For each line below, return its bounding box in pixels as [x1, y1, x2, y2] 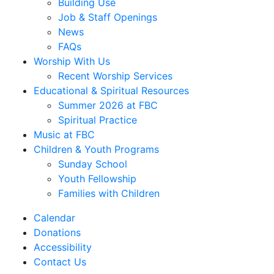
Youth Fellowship [58, 172, 136, 185]
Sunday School [58, 158, 127, 170]
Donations [34, 226, 81, 239]
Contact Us [34, 256, 86, 268]
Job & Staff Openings [58, 11, 157, 23]
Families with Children [58, 187, 160, 199]
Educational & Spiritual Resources [34, 84, 189, 97]
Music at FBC [34, 128, 95, 141]
